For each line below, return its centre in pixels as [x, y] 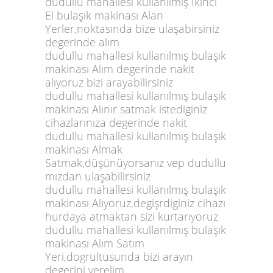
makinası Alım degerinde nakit [120, 69]
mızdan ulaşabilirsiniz [98, 176]
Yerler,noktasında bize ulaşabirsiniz [132, 28]
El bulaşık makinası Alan [104, 15]
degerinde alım [82, 42]
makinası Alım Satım [95, 243]
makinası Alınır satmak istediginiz [126, 109]
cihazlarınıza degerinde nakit [116, 122]
